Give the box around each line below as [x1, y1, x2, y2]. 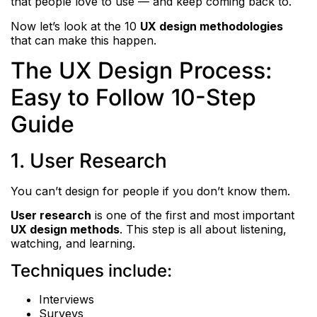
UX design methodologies [140, 18, 283, 33]
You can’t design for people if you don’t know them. [11, 184, 290, 199]
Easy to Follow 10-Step [11, 83, 256, 112]
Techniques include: [11, 260, 172, 281]
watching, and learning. [11, 236, 135, 251]
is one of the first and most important [91, 208, 294, 223]
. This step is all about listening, [120, 222, 287, 237]
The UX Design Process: [11, 57, 272, 85]
